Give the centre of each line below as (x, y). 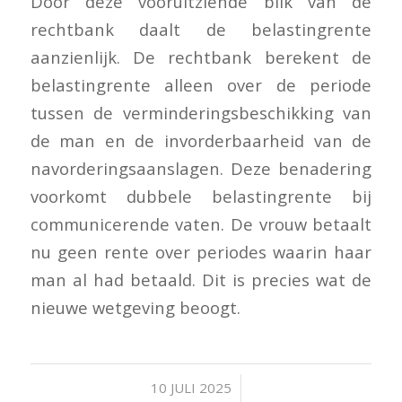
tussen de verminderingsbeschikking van (201, 112)
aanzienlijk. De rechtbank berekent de (201, 57)
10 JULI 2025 (192, 388)
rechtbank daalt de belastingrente (201, 29)
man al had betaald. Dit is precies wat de (201, 279)
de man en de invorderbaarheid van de (201, 140)
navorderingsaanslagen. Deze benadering (201, 168)
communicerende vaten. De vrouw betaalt (201, 223)
